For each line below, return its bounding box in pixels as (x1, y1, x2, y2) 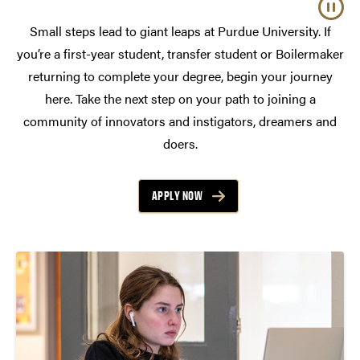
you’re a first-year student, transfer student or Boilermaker (16, 44, 344, 63)
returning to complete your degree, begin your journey (27, 67, 333, 86)
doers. (162, 134, 198, 153)
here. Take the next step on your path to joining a (44, 89, 316, 108)
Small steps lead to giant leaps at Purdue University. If (29, 22, 331, 41)
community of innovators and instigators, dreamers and (23, 112, 337, 131)
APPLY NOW (151, 188, 203, 204)
